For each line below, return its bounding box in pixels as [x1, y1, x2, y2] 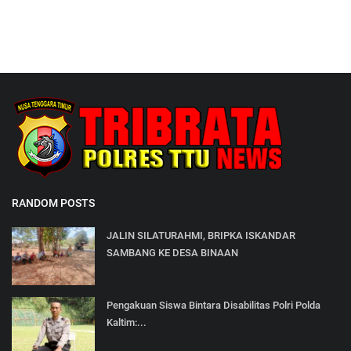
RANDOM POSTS [12, 197, 95, 210]
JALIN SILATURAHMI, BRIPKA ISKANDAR [107, 230, 295, 242]
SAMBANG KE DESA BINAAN [107, 247, 238, 259]
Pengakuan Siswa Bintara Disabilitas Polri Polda [107, 299, 320, 312]
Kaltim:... [107, 317, 147, 329]
